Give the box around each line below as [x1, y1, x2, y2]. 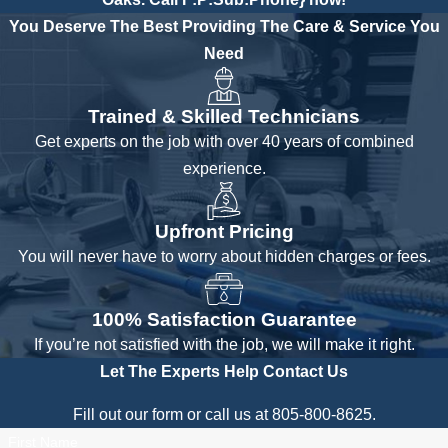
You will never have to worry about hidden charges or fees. [17, 247, 431, 265]
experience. [182, 159, 266, 177]
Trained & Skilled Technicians [88, 104, 360, 127]
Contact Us [263, 362, 348, 380]
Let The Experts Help [100, 362, 263, 380]
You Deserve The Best [8, 17, 182, 35]
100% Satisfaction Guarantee [91, 307, 357, 330]
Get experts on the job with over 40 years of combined [34, 132, 414, 150]
